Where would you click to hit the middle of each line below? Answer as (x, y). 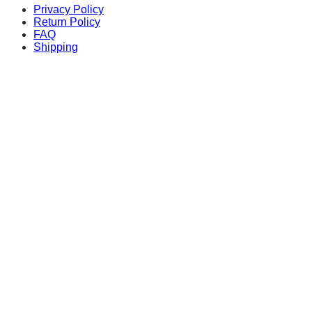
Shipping (56, 47)
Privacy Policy (69, 9)
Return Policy (67, 22)
